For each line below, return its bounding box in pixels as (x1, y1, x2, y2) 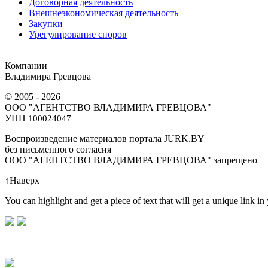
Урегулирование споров (29, 29, 127, 40)
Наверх (10, 175, 39, 186)
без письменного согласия (5, 144, 111, 155)
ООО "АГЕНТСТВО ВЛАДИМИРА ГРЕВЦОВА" (5, 102, 211, 113)
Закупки (29, 19, 63, 29)
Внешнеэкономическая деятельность (29, 8, 178, 19)
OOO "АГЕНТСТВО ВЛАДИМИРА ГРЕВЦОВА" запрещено (5, 155, 257, 166)
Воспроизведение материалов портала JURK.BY (5, 133, 205, 144)
